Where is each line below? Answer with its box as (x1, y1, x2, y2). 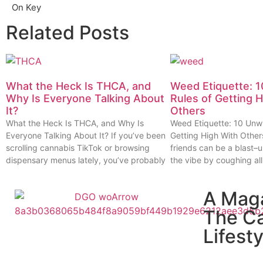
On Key (12, 2, 41, 14)
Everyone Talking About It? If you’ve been (6, 130, 166, 141)
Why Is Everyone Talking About (6, 92, 164, 105)
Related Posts (6, 21, 129, 45)
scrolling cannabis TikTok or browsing (6, 143, 150, 153)
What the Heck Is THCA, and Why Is (6, 118, 144, 129)
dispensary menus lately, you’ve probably (6, 155, 166, 166)
